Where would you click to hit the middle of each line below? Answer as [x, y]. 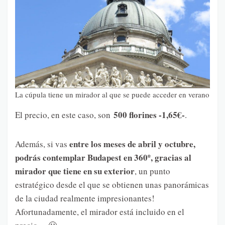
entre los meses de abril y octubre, [132, 144]
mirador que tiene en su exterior [75, 171]
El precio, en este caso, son [64, 115]
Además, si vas [42, 144]
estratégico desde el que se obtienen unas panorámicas [112, 184]
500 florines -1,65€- [149, 115]
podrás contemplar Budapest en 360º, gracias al [103, 157]
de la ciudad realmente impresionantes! [85, 198]
